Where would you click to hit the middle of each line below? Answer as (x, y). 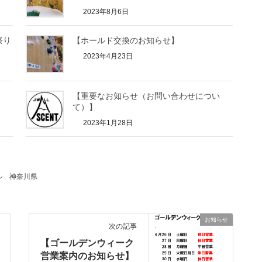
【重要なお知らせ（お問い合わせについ (146, 96)
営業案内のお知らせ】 (87, 256)
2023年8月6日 (105, 12)
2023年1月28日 (107, 123)
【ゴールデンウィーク (87, 243)
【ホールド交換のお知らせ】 (126, 40)
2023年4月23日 (107, 56)
